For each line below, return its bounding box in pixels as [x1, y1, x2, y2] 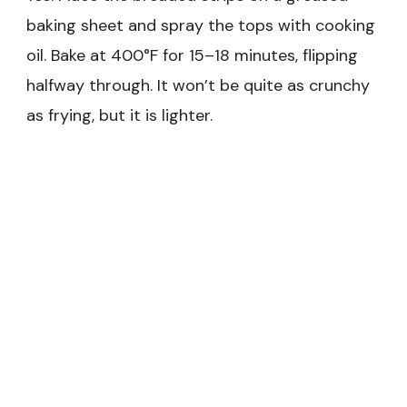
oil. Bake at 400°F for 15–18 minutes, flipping [26, 44, 358, 66]
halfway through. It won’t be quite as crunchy [26, 74, 370, 96]
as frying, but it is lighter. [26, 104, 213, 126]
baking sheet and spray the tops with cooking [26, 14, 375, 36]
